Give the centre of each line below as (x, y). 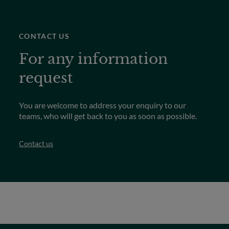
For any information (94, 59)
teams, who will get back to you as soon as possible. (108, 116)
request (46, 78)
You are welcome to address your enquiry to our (103, 105)
